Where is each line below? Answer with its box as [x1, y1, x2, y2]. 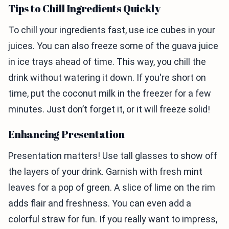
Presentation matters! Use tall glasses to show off [8, 150, 217, 161]
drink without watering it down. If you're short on [8, 72, 206, 83]
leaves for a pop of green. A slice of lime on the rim [8, 181, 215, 193]
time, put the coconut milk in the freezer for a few [8, 87, 211, 99]
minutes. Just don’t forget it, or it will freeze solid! [8, 103, 210, 114]
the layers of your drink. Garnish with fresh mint [8, 166, 202, 177]
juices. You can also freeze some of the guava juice [8, 40, 218, 51]
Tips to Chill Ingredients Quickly [8, 1, 161, 15]
